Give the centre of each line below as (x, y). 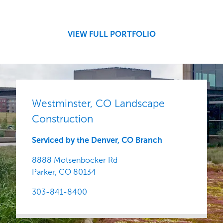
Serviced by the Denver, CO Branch (97, 140)
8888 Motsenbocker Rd (75, 160)
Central (92, 14)
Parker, (44, 172)
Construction (62, 118)
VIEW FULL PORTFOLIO (111, 34)
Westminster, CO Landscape (98, 103)
